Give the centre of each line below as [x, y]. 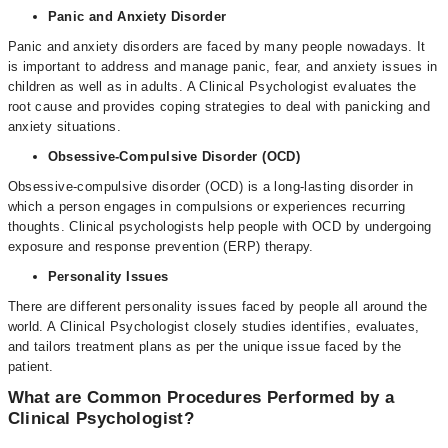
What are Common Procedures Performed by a [201, 397]
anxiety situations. [64, 126]
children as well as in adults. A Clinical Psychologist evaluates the [212, 86]
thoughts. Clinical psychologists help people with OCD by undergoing [219, 226]
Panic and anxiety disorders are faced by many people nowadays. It [216, 46]
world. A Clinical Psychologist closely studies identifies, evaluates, [213, 326]
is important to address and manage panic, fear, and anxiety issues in [222, 66]
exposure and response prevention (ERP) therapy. [160, 246]
